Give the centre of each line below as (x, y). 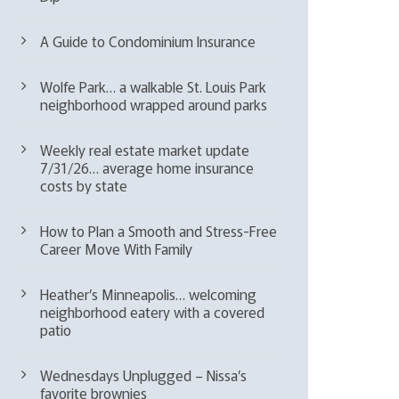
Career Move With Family (117, 248)
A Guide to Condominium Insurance (148, 41)
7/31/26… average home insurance (147, 167)
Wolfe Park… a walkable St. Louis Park (154, 86)
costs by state (84, 185)
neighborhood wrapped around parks (154, 104)
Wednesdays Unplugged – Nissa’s (144, 375)
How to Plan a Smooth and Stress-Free (159, 230)
